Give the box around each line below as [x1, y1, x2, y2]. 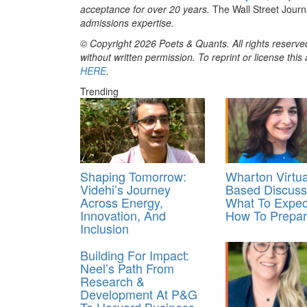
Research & [80, 272, 145, 291]
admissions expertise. [80, 16, 174, 30]
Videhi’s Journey [80, 180, 171, 199]
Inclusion [80, 219, 129, 238]
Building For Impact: [80, 246, 189, 265]
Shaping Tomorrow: [80, 167, 186, 186]
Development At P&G [80, 285, 197, 304]
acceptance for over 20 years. [80, 2, 212, 16]
